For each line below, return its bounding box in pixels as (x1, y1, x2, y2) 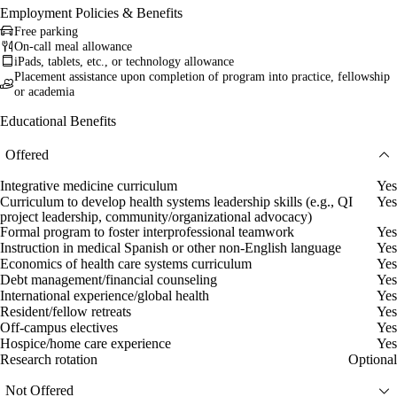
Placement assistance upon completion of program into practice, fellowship (14, 69, 390, 83)
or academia (14, 84, 74, 98)
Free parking (14, 24, 78, 38)
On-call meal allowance (14, 39, 132, 53)
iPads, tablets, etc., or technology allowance (14, 54, 234, 68)
